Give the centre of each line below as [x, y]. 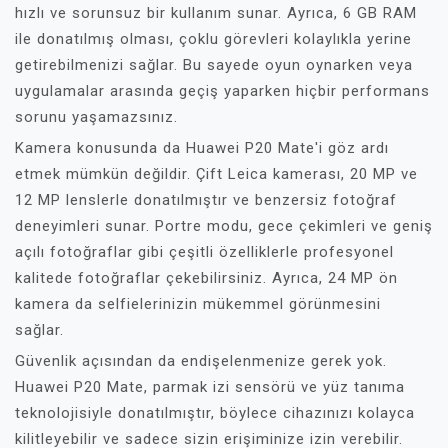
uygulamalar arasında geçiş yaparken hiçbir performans [222, 91]
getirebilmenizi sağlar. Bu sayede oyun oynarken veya [214, 65]
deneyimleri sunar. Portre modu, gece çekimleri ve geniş [224, 226]
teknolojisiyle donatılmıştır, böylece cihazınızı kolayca [215, 413]
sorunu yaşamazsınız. [96, 117]
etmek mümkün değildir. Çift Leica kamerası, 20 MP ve [216, 174]
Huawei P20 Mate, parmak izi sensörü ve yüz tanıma [210, 387]
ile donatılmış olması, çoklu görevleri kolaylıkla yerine [213, 39]
